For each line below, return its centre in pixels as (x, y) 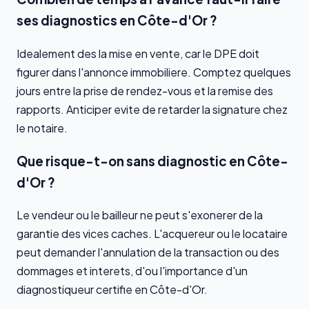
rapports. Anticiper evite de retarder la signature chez (152, 110)
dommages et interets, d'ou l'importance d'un (132, 271)
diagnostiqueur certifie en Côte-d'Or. (112, 290)
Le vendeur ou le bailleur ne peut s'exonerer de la (140, 215)
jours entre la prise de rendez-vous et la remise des (145, 91)
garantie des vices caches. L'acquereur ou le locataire (152, 234)
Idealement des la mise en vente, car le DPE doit (138, 54)
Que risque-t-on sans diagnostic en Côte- (152, 161)
